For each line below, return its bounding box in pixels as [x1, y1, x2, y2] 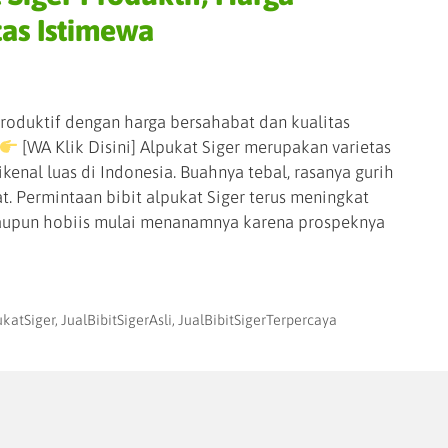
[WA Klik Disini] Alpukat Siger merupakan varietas [18, 137, 392, 158]
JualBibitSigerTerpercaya [177, 312, 337, 329]
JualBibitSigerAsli [60, 312, 172, 329]
